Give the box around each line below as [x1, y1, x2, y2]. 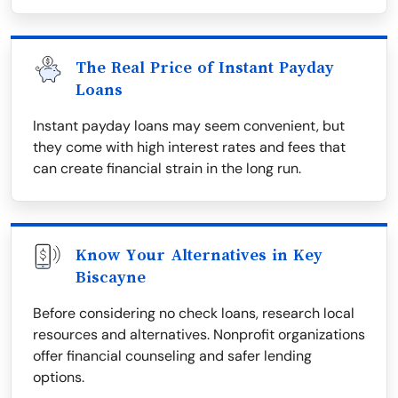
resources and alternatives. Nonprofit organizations [33, 325, 365, 344]
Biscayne [76, 268, 146, 286]
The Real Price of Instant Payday [76, 59, 334, 76]
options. [33, 368, 84, 386]
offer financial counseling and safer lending [33, 346, 312, 365]
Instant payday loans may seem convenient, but [33, 116, 345, 135]
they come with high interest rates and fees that [33, 138, 346, 156]
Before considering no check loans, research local [33, 304, 354, 322]
